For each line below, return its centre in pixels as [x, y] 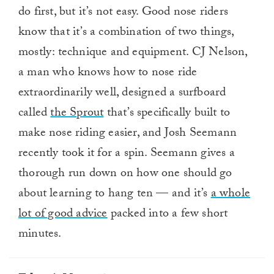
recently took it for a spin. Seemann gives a [127, 154]
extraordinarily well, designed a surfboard [122, 94]
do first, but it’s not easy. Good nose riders [124, 13]
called [35, 114]
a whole [231, 195]
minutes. [40, 235]
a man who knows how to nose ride [108, 74]
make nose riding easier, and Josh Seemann [128, 134]
